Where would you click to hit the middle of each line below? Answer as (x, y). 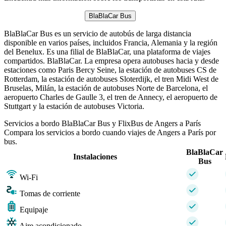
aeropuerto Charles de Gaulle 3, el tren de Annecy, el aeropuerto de (111, 97)
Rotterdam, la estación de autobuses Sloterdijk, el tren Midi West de (111, 79)
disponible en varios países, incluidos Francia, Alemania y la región (111, 42)
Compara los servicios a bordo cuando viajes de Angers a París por (110, 132)
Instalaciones (95, 156)
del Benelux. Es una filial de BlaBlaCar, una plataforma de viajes (107, 51)
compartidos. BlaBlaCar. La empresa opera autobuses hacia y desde (111, 61)
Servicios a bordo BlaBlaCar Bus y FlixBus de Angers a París (102, 123)
